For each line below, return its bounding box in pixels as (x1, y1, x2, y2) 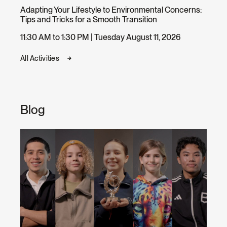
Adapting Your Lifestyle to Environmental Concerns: (20, 5, 202, 15)
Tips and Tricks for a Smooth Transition (20, 14, 157, 24)
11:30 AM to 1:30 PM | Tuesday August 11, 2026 (20, 32, 181, 42)
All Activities (20, 54, 59, 62)
